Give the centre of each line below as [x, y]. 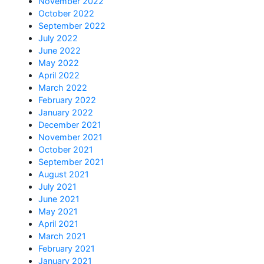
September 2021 [71, 162]
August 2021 [64, 174]
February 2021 [67, 249]
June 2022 [60, 51]
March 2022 [63, 88]
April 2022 [59, 75]
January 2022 [66, 113]
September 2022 [72, 26]
